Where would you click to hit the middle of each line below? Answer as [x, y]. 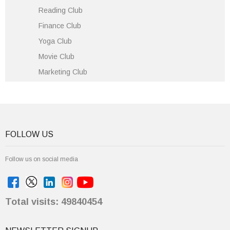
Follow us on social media [42, 159]
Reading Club [61, 10]
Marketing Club [63, 72]
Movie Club [56, 56]
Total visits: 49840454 [54, 202]
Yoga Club [55, 41]
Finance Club [60, 26]
